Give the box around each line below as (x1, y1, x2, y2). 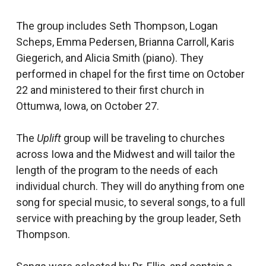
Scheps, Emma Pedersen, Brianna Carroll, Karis (15, 36, 235, 48)
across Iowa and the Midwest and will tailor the (15, 148, 235, 160)
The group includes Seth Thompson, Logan (15, 20, 218, 32)
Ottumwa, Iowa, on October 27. (15, 100, 159, 112)
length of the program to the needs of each (15, 164, 218, 176)
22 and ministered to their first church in (15, 84, 204, 96)
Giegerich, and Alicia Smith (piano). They (15, 52, 204, 64)
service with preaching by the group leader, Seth (15, 212, 241, 224)
